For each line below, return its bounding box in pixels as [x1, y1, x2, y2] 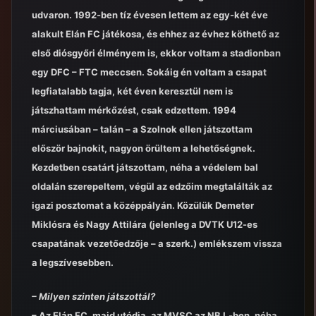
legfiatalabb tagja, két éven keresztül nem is [32, 85, 233, 97]
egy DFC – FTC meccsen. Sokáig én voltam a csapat [32, 66, 267, 78]
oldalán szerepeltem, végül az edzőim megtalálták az [32, 180, 272, 192]
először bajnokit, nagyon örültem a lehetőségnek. [32, 142, 255, 154]
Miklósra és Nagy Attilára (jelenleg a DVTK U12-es [32, 218, 257, 230]
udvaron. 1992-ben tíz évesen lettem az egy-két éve [32, 8, 268, 20]
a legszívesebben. [32, 256, 114, 268]
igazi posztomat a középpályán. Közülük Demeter [32, 199, 254, 211]
